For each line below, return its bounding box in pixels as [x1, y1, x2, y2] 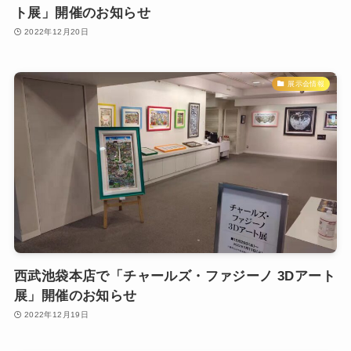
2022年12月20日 [24, 27, 89, 37]
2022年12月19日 [24, 310, 89, 320]
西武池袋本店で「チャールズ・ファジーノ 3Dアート [13, 268, 335, 284]
